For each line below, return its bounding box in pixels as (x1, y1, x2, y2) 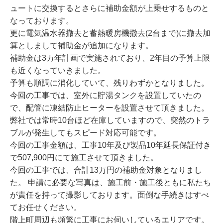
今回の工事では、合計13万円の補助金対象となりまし (10, 166, 202, 175)
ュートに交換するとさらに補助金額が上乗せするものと (10, 4, 209, 13)
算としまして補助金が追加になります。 (10, 41, 153, 50)
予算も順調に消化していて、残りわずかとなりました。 (10, 79, 209, 88)
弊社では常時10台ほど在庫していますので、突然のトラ (10, 116, 210, 125)
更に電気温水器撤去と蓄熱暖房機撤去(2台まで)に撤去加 (10, 29, 211, 38)
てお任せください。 (10, 203, 82, 212)
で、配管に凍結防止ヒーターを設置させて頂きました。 (10, 104, 209, 112)
